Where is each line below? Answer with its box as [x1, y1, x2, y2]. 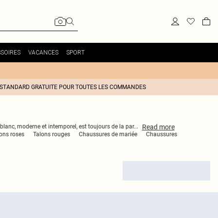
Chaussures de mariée [79, 131, 137, 138]
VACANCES [28, 49, 58, 56]
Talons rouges [33, 131, 70, 138]
